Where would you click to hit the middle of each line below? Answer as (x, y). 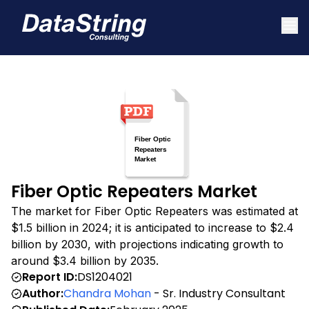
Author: (43, 293)
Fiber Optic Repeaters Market (134, 191)
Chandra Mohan (107, 293)
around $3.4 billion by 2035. (85, 260)
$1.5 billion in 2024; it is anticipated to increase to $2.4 (152, 227)
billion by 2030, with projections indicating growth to (147, 244)
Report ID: (50, 277)
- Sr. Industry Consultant (218, 293)
